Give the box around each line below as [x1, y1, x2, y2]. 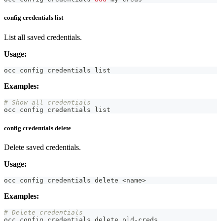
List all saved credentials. [4, 33, 82, 41]
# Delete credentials [4, 208, 83, 216]
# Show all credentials [4, 98, 91, 106]
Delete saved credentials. [4, 143, 81, 151]
